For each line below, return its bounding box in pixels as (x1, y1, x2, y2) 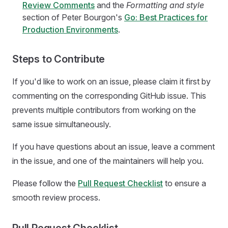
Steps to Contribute (12, 53, 105, 65)
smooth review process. (12, 192, 100, 203)
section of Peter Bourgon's (22, 12, 124, 22)
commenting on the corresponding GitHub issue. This (12, 91, 206, 101)
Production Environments (22, 24, 118, 35)
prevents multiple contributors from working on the (12, 105, 196, 115)
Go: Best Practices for (124, 12, 208, 22)
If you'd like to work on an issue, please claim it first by (12, 76, 211, 87)
